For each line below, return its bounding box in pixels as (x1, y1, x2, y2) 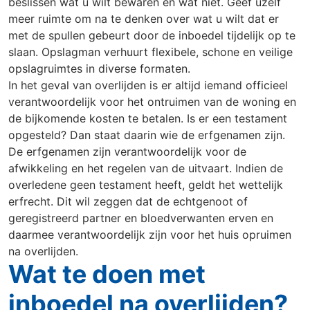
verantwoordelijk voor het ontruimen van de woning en (8, 94, 296, 109)
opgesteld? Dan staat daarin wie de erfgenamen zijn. (8, 127, 285, 142)
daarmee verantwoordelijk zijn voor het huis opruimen (8, 227, 291, 241)
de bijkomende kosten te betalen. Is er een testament (8, 111, 287, 125)
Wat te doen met (8, 258, 206, 289)
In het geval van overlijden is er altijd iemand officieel (8, 77, 288, 92)
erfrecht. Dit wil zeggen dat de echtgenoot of (8, 194, 248, 208)
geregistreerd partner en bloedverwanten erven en (8, 210, 273, 225)
